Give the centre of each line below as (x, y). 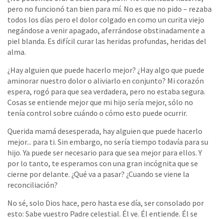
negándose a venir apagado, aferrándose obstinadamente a (106, 30)
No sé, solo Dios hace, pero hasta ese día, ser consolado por (106, 203)
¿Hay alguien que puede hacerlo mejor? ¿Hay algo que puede (106, 70)
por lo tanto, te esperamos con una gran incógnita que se (103, 163)
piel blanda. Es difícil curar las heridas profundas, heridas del (107, 41)
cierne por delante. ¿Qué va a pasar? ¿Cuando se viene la (98, 174)
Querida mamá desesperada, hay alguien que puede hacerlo (105, 131)
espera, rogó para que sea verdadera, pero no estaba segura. (106, 91)
